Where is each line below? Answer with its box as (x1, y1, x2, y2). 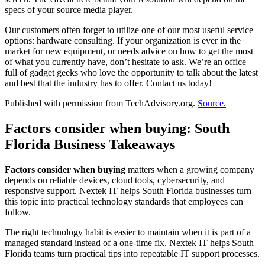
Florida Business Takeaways (5, 136, 175, 152)
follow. (5, 206, 31, 217)
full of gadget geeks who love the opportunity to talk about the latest (5, 67, 258, 77)
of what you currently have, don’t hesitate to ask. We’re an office (5, 57, 246, 67)
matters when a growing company (125, 164, 254, 174)
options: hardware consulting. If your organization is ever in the (5, 35, 241, 46)
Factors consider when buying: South (5, 120, 230, 136)
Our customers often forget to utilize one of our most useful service (5, 25, 253, 35)
